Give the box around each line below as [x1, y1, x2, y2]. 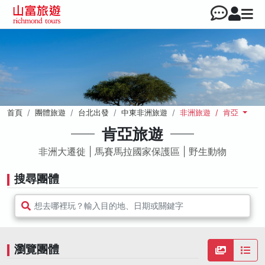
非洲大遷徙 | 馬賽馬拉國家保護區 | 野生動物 [38, 146, 227, 157]
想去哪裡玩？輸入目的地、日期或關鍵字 [34, 201, 183, 211]
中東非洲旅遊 [121, 108, 167, 117]
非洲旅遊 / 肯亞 [180, 108, 241, 117]
